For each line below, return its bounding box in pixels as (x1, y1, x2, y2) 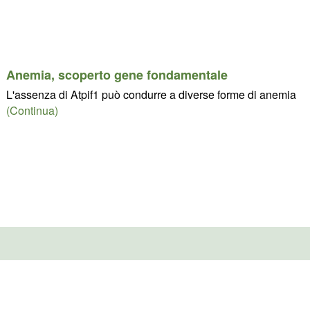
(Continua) (6, 102, 58, 119)
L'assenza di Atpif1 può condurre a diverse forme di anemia (6, 86, 296, 103)
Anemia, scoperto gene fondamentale (6, 66, 228, 84)
